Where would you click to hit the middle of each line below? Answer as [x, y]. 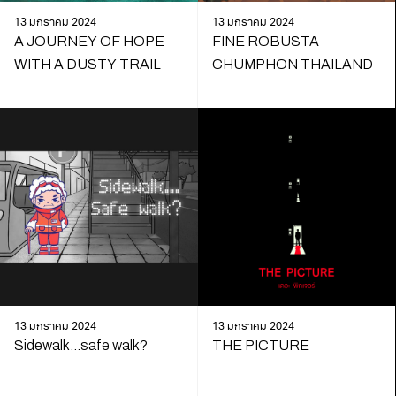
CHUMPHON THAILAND [292, 64]
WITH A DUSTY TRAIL [87, 64]
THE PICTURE [260, 345]
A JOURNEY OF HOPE [89, 41]
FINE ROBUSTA [265, 41]
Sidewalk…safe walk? [80, 345]
